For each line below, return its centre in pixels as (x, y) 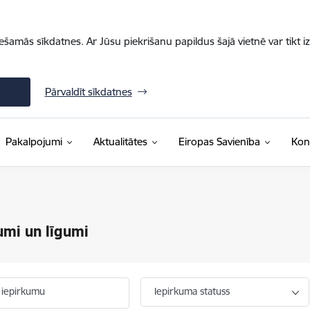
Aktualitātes (120, 142)
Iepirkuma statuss (192, 291)
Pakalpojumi (34, 142)
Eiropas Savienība (219, 142)
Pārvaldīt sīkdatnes (88, 92)
